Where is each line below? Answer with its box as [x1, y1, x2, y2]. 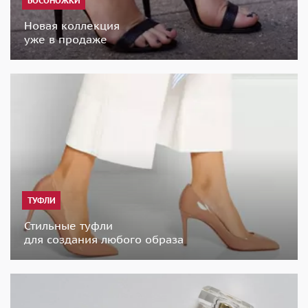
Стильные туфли [24, 219, 113, 233]
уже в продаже [24, 32, 107, 46]
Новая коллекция [24, 18, 120, 32]
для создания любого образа [24, 232, 184, 247]
